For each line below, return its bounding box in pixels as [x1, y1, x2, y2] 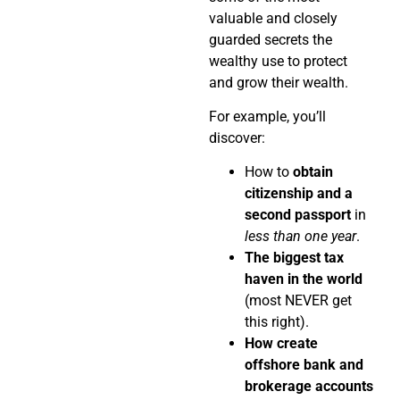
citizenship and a [245, 185, 353, 203]
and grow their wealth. [209, 73, 348, 91]
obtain [293, 163, 333, 181]
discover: [209, 129, 265, 147]
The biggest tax [245, 249, 344, 267]
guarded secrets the [209, 30, 332, 48]
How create [245, 335, 318, 353]
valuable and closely [209, 9, 337, 27]
